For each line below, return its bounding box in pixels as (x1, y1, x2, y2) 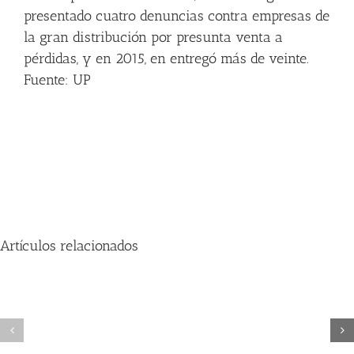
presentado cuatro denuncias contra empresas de (24, 7, 330, 24)
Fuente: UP (24, 71, 91, 88)
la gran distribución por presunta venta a (24, 28, 283, 46)
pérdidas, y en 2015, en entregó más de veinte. (24, 50, 309, 67)
